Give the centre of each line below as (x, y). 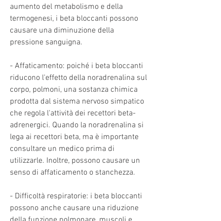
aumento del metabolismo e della (66, 7)
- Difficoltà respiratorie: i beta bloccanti (76, 196)
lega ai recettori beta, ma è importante (74, 137)
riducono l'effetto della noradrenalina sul (78, 78)
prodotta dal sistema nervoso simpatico (77, 101)
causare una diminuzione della (62, 30)
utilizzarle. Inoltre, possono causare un (75, 161)
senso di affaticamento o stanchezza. (73, 172)
